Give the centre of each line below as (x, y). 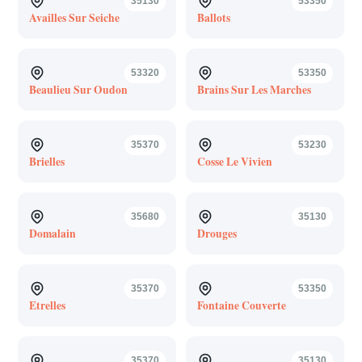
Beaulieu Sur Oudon (78, 89)
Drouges (217, 233)
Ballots (213, 17)
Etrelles (47, 305)
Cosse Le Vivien (234, 161)
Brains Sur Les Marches (254, 89)
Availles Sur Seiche (74, 17)
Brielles (46, 161)
